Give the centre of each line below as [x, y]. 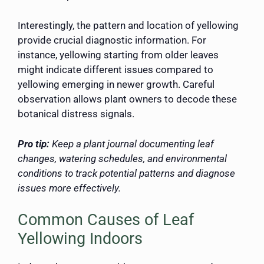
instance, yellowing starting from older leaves [118, 55]
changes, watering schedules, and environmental [122, 158]
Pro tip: [34, 143]
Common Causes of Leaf [106, 220]
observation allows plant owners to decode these [127, 99]
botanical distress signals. [76, 114]
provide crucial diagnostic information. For [112, 40]
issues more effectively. [69, 188]
